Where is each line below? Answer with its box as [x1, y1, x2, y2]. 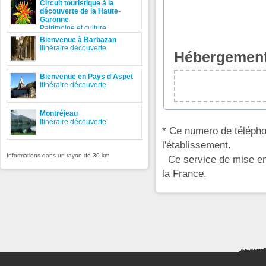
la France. [162, 167, 207, 179]
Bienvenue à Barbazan [40, 36, 116, 44]
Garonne [40, 15, 69, 24]
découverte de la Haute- [40, 7, 121, 15]
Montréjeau [40, 109, 78, 118]
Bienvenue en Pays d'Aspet [40, 72, 133, 81]
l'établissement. [162, 138, 231, 151]
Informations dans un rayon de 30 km [7, 152, 109, 159]
